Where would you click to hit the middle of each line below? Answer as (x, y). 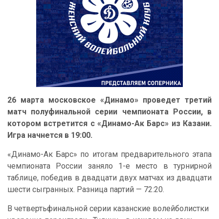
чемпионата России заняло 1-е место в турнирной (109, 166)
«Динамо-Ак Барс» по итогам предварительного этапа (109, 154)
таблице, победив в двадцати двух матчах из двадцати (109, 178)
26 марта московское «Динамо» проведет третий (109, 100)
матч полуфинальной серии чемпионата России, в (109, 112)
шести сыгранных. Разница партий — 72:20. (86, 189)
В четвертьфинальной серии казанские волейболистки (108, 208)
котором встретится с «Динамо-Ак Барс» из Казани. (109, 123)
